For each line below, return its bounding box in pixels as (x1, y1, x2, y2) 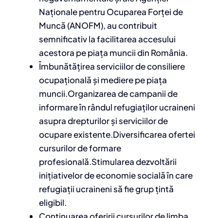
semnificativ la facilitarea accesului (39, 34, 176, 45)
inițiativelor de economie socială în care (39, 170, 193, 181)
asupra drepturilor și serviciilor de (39, 115, 168, 127)
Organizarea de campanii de (68, 88, 178, 99)
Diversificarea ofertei (113, 129, 195, 140)
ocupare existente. (39, 129, 113, 140)
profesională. (39, 156, 91, 167)
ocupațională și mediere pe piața (39, 74, 167, 86)
